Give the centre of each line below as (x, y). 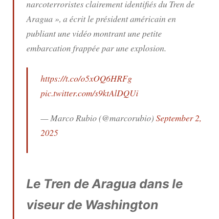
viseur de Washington (92, 204)
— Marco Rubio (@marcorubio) (98, 118)
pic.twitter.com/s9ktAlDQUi (89, 93)
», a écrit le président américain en (114, 18)
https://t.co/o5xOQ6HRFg (86, 78)
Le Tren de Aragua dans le (105, 183)
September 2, (178, 118)
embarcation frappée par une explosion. (96, 48)
